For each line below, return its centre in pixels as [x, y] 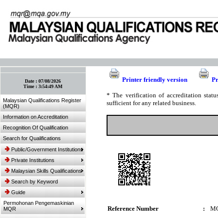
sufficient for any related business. [151, 103]
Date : [32, 81]
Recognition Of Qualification [36, 127]
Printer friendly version [155, 80]
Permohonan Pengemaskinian [39, 203]
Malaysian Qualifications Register [42, 100]
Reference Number [133, 209]
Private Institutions [33, 160]
